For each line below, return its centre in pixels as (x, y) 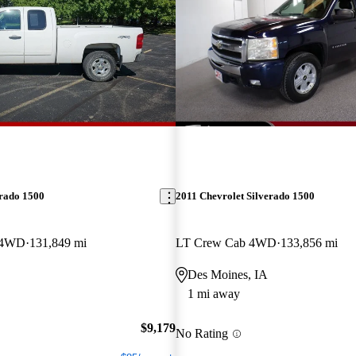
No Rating (201, 334)
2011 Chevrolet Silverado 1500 (245, 196)
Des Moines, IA (227, 275)
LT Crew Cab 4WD (226, 243)
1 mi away (213, 294)
